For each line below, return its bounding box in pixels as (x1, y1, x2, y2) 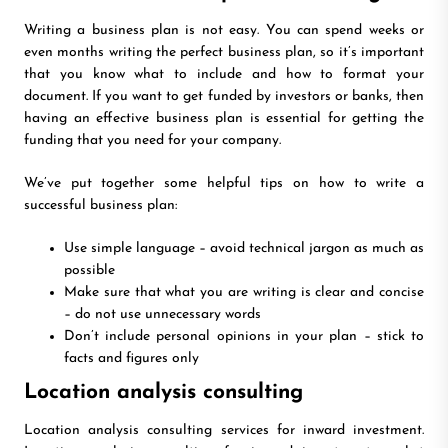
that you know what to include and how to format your (24, 67, 424, 83)
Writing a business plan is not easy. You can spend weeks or (24, 23, 424, 39)
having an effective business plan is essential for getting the (24, 111, 424, 127)
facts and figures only (64, 351, 199, 367)
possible (64, 263, 115, 279)
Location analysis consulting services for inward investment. (24, 423, 424, 439)
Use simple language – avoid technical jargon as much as (64, 241, 424, 257)
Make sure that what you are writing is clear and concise (64, 285, 424, 301)
